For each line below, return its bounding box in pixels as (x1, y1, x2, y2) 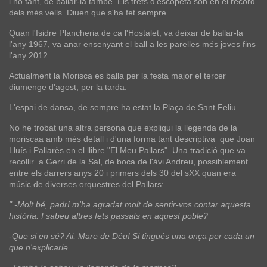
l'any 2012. (9, 51, 50, 61)
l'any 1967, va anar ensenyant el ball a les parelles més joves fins (9, 39, 256, 49)
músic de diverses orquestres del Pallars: (9, 179, 164, 190)
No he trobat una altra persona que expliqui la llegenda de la (9, 123, 237, 133)
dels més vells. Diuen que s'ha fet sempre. (9, 8, 169, 18)
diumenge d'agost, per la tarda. (9, 82, 127, 92)
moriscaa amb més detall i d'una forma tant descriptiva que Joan (9, 134, 255, 144)
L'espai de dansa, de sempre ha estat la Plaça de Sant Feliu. (9, 103, 238, 113)
